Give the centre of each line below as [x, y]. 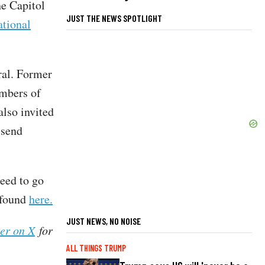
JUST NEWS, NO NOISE [104, 221]
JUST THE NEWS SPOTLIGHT [114, 18]
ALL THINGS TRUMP [96, 248]
